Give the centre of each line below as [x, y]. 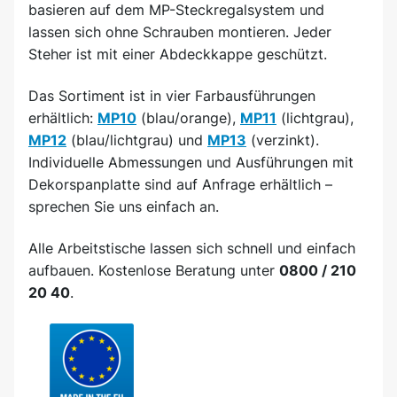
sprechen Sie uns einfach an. [124, 206]
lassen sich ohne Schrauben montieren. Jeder [180, 32]
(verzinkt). [283, 140]
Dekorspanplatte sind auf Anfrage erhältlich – [180, 184]
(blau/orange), [188, 118]
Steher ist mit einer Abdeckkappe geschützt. [178, 54]
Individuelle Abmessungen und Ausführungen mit [191, 162]
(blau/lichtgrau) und [137, 140]
